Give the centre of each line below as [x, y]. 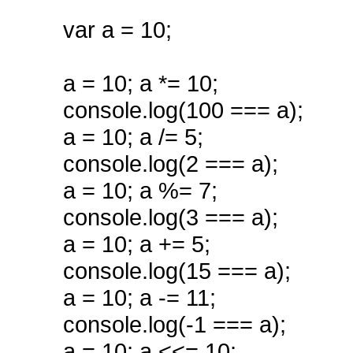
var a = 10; [117, 30]
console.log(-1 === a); [175, 324]
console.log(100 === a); [183, 110]
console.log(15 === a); [177, 271]
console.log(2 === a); [171, 163]
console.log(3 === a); [171, 217]
